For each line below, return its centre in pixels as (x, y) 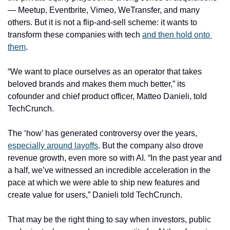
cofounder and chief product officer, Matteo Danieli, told (107, 96)
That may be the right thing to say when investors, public (109, 219)
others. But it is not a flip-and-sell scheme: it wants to (102, 22)
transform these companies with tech (75, 34)
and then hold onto (176, 34)
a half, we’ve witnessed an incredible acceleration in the (109, 170)
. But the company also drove (151, 145)
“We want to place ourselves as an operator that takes (105, 71)
